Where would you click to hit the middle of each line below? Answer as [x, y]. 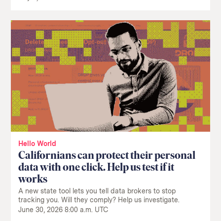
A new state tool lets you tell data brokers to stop [97, 191]
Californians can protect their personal [107, 155]
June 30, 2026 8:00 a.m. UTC [63, 210]
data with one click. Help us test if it [96, 167]
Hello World [37, 144]
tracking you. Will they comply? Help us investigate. [99, 200]
